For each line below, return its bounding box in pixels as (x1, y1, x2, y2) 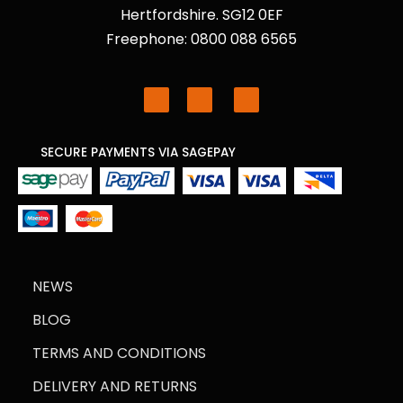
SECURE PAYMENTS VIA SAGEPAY (40, 143, 236, 161)
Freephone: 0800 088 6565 (106, 28, 297, 49)
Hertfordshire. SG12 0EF (120, 4, 283, 25)
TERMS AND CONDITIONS (32, 342, 206, 363)
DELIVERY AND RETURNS (32, 375, 197, 397)
